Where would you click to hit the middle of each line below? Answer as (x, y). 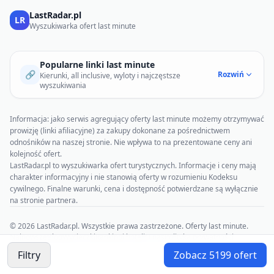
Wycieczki (79, 237)
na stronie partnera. (44, 200)
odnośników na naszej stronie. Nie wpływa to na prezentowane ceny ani (131, 142)
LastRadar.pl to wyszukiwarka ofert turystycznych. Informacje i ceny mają (133, 165)
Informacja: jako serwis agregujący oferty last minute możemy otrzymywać (137, 119)
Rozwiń (231, 74)
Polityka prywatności (199, 237)
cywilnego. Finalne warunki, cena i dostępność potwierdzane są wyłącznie (134, 189)
